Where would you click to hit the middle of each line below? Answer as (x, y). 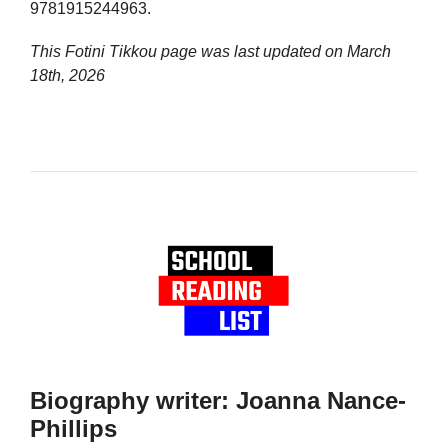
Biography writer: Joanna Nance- (218, 401)
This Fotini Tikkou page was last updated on (188, 51)
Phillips (73, 429)
